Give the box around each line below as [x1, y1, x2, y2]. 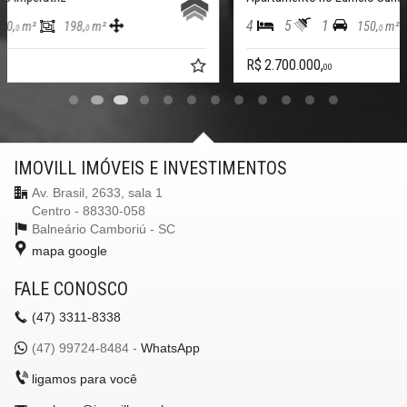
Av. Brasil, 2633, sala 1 [32, 184, 163, 200]
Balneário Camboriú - [32, 221, 158, 236]
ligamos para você [32, 371, 137, 386]
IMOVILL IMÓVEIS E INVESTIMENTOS [14, 156, 287, 179]
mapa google [32, 243, 107, 258]
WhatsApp [141, 340, 200, 355]
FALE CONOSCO [14, 277, 128, 300]
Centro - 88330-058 [32, 203, 145, 218]
